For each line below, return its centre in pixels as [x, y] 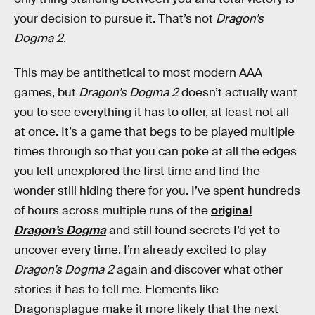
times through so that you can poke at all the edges [155, 152]
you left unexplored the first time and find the [137, 172]
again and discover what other [198, 270]
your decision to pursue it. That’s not [115, 18]
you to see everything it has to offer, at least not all [152, 112]
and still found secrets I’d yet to [193, 231]
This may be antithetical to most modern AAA [138, 73]
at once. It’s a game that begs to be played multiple [154, 132]
